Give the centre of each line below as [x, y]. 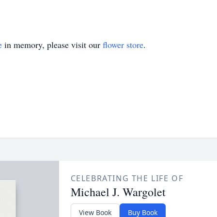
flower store [123, 45]
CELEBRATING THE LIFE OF [127, 178]
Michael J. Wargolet [118, 192]
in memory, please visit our [52, 45]
